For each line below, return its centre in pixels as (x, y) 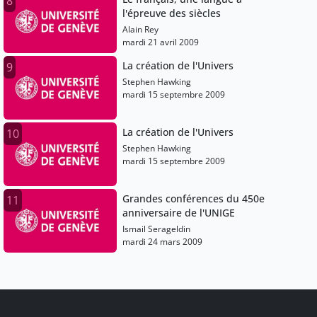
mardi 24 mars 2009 (163, 242)
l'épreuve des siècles (172, 13)
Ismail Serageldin (157, 229)
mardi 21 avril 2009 (161, 42)
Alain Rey (141, 30)
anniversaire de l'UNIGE (179, 213)
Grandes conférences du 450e (194, 199)
